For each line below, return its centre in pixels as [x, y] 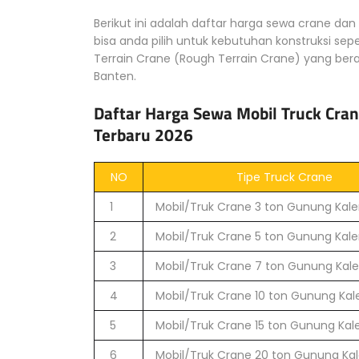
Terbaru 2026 [143, 135]
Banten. [115, 76]
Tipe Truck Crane [284, 177]
